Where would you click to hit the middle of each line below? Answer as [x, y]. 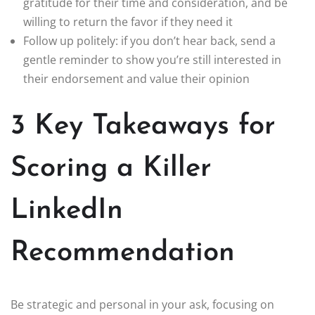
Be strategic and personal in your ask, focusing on [142, 305]
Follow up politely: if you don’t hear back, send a [149, 41]
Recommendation [123, 253]
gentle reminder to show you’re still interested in [152, 60]
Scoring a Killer [111, 169]
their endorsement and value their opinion [136, 79]
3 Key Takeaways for [143, 127]
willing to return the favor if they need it [128, 22]
